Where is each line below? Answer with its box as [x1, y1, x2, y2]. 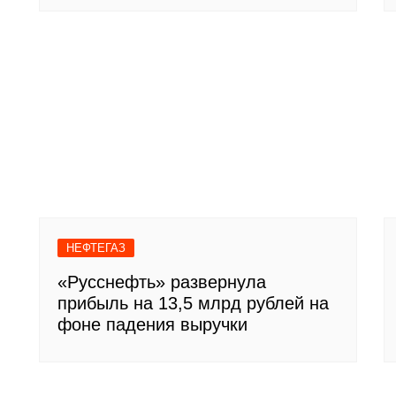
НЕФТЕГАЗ [66, 240, 126, 255]
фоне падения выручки [57, 314, 247, 334]
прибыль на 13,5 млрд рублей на [57, 293, 329, 313]
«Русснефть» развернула [57, 271, 266, 292]
